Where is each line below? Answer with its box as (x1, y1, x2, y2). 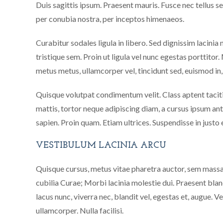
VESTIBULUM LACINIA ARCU (36, 141, 166, 150)
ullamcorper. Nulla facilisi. (36, 206, 123, 215)
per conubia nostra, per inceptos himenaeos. (36, 14, 184, 23)
